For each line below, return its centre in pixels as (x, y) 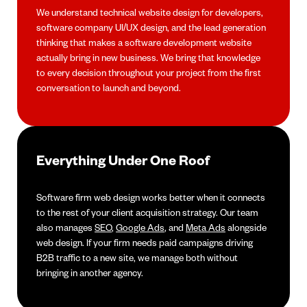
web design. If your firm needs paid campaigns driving (145, 243)
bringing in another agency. (90, 273)
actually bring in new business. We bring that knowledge (148, 58)
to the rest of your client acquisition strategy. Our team (147, 212)
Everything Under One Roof (123, 160)
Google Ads (140, 228)
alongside (246, 228)
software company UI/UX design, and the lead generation (151, 27)
